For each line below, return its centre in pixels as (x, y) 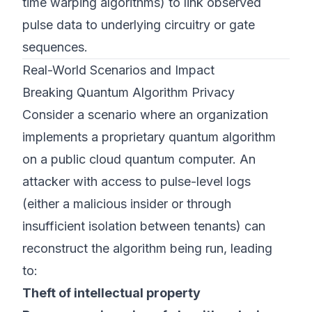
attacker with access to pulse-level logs (136, 181)
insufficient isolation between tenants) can (144, 226)
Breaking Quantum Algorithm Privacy (128, 92)
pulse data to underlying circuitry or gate (139, 25)
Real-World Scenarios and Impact (118, 70)
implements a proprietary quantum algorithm (149, 137)
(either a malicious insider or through (127, 204)
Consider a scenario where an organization (145, 115)
